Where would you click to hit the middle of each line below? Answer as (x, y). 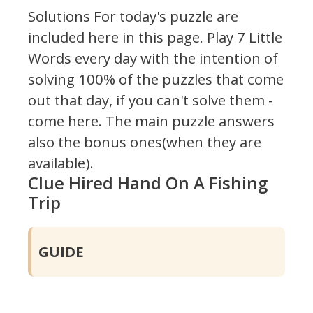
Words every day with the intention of (153, 58)
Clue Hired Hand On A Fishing (148, 183)
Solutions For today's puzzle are (133, 16)
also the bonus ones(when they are (145, 142)
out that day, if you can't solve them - (151, 100)
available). (61, 163)
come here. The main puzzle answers (151, 121)
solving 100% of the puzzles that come (156, 79)
